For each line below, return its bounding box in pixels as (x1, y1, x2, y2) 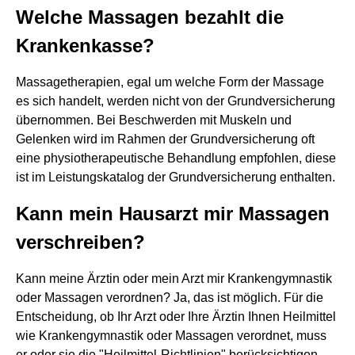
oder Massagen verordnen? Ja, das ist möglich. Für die (16, 291, 323, 304)
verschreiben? (16, 231, 145, 253)
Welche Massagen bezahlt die (16, 6, 284, 28)
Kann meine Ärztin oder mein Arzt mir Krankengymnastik (16, 272, 332, 285)
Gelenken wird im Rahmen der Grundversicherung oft (16, 132, 315, 146)
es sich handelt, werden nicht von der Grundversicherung (16, 94, 335, 108)
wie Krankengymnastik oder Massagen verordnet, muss (16, 329, 326, 342)
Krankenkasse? (16, 35, 155, 56)
